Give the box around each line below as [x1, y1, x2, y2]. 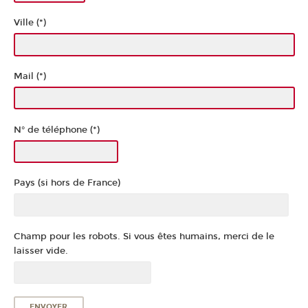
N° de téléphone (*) [13, 124, 100, 135]
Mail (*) [13, 71, 46, 82]
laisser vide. [13, 245, 68, 257]
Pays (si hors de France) [13, 177, 120, 189]
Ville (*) [13, 17, 46, 29]
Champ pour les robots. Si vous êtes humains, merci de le [13, 231, 274, 243]
